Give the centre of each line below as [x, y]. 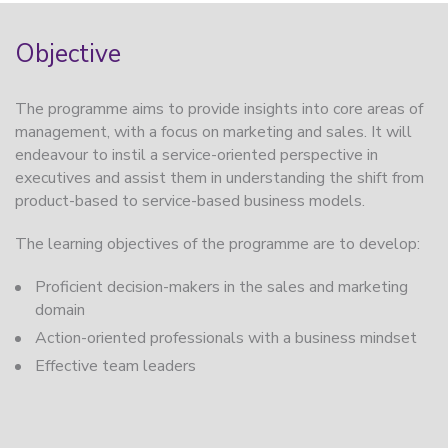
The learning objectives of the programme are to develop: [217, 244]
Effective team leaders [115, 366]
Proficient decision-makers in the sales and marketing [221, 287]
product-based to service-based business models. [190, 201]
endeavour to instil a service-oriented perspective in [196, 155]
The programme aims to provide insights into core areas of [219, 109]
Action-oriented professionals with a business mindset [226, 338]
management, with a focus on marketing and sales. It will [213, 132]
